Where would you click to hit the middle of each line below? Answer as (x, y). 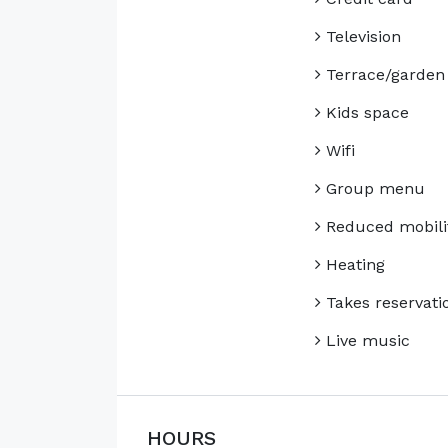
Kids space (364, 113)
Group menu (372, 189)
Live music (365, 341)
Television (360, 37)
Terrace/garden (382, 75)
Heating (352, 265)
